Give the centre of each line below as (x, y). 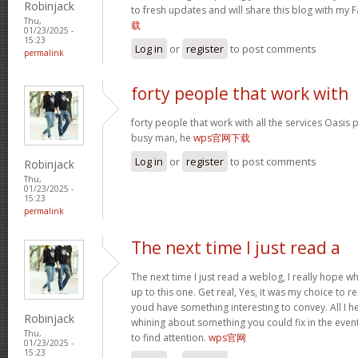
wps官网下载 (222, 137)
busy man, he (162, 137)
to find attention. (170, 337)
